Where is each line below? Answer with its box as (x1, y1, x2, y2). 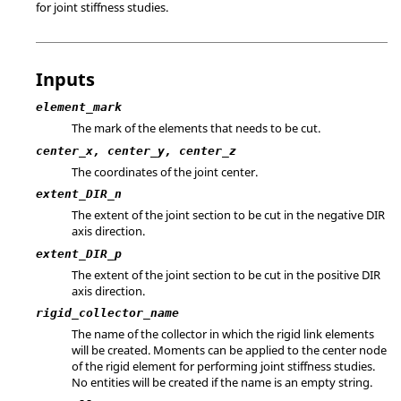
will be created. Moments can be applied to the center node (72, 342, 387, 358)
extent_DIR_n (36, 187, 122, 200)
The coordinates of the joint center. (72, 163, 258, 180)
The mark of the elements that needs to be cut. (72, 120, 320, 136)
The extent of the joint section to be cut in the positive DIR (72, 266, 380, 283)
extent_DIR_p (36, 246, 122, 260)
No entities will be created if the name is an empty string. (72, 374, 372, 390)
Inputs (36, 67, 95, 91)
